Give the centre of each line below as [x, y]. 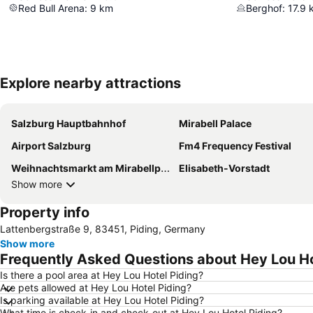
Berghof [264, 8]
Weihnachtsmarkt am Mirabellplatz [86, 168]
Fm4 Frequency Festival [235, 145]
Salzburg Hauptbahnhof [68, 123]
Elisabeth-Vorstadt [224, 168]
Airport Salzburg [51, 145]
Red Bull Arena [51, 8]
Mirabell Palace [215, 123]
